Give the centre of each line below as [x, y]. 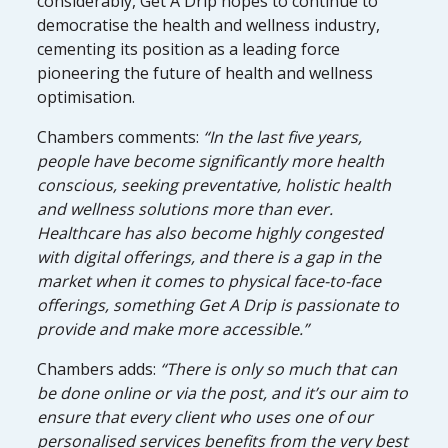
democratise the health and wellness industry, [209, 24]
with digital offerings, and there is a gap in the [209, 256]
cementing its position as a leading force [189, 48]
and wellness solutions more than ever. [185, 208]
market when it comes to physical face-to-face [209, 280]
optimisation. [88, 96]
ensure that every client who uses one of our [205, 416]
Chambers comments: [118, 136]
